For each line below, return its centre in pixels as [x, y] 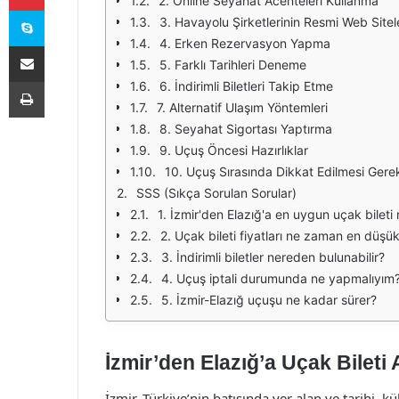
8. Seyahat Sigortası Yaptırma [246, 129]
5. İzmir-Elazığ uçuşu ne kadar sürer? [269, 300]
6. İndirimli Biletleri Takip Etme [246, 86]
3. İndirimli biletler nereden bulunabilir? [273, 257]
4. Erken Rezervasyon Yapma [245, 43]
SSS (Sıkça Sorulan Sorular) [216, 193]
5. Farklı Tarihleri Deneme [233, 65]
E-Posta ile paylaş [61, 45]
